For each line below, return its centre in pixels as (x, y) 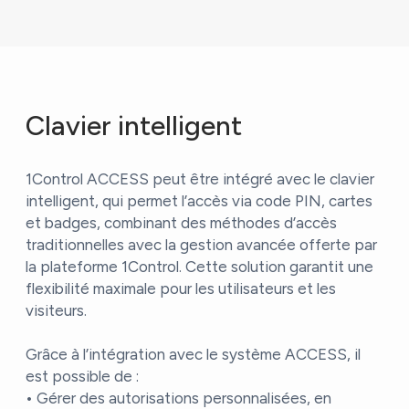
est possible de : (82, 377)
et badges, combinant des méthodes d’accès (181, 223)
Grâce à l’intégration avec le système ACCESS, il (193, 355)
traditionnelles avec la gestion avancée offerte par (201, 245)
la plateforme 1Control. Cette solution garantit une (199, 267)
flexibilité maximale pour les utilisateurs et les (180, 289)
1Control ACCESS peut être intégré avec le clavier (199, 179)
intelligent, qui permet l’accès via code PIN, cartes (199, 201)
